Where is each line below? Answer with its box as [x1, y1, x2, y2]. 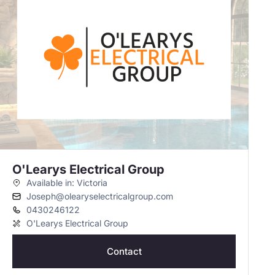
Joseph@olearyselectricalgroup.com [26, 191, 173, 201]
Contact [106, 246, 142, 257]
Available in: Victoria [26, 177, 107, 188]
